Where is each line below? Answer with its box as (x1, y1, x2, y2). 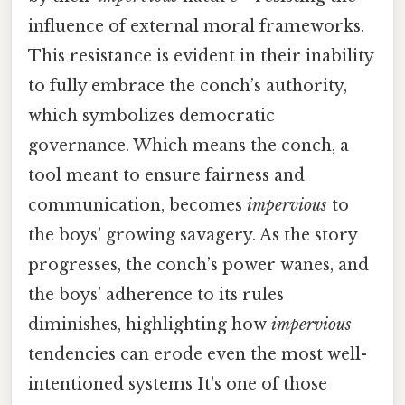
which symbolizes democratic (28, 105, 275, 126)
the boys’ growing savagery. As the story (28, 224, 357, 245)
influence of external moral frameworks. (28, 15, 364, 36)
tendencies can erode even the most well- (28, 344, 367, 364)
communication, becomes (28, 194, 247, 215)
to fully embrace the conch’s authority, (28, 75, 347, 96)
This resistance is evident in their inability (28, 45, 373, 66)
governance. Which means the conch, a (28, 135, 349, 155)
